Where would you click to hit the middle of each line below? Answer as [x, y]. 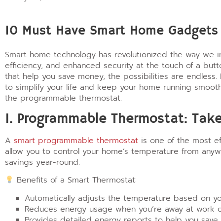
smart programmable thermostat [76, 140]
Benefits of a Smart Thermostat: [75, 180]
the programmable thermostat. [63, 98]
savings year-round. [42, 162]
